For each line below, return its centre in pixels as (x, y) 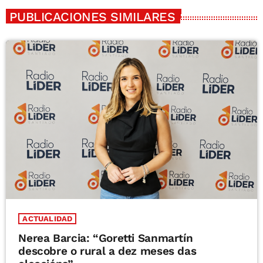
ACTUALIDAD (48, 219)
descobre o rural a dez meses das (107, 251)
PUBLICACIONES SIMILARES (92, 16)
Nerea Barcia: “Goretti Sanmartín (106, 238)
